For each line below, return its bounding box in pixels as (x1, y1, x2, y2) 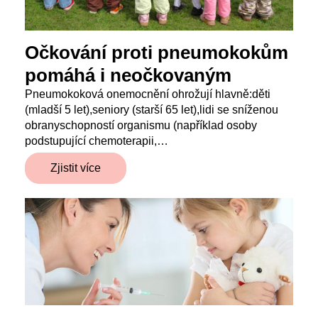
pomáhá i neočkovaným (25, 64, 231, 86)
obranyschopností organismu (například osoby (25, 119, 257, 131)
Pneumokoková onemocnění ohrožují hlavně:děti (25, 87, 270, 100)
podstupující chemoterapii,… (25, 134, 168, 147)
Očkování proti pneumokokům (25, 41, 288, 63)
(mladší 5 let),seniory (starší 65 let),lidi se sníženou (25, 103, 278, 116)
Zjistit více (50, 161, 101, 174)
